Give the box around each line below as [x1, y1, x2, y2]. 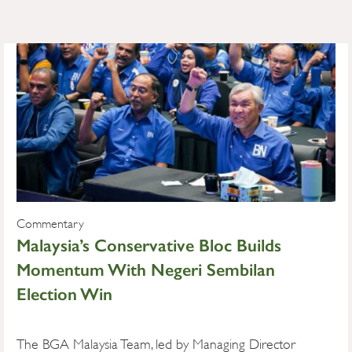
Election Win [16, 284, 113, 305]
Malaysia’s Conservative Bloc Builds [16, 235, 282, 256]
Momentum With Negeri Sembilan [16, 259, 276, 280]
